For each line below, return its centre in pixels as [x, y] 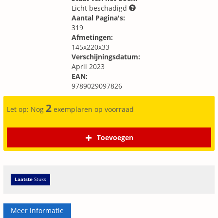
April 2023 [88, 66]
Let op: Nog [26, 109]
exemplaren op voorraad [93, 109]
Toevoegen [115, 137]
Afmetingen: [92, 37]
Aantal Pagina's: [98, 18]
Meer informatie [37, 210]
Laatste [24, 179]
